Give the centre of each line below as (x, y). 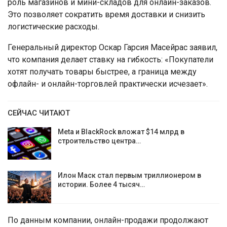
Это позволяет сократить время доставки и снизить (106, 15)
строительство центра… (99, 141)
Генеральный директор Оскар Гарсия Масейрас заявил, (112, 48)
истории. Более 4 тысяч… (101, 185)
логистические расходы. (53, 27)
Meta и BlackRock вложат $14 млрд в (121, 132)
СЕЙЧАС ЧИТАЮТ (39, 113)
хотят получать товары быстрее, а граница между (102, 72)
